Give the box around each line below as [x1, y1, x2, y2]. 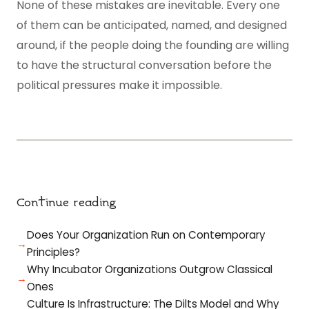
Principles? [27, 245, 80, 259]
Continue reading [17, 195, 117, 210]
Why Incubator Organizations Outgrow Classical [27, 262, 272, 277]
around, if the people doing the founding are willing [17, 37, 289, 53]
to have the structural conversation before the [17, 57, 272, 73]
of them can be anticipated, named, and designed [17, 17, 287, 33]
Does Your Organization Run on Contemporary [27, 228, 266, 242]
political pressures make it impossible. [17, 77, 222, 93]
